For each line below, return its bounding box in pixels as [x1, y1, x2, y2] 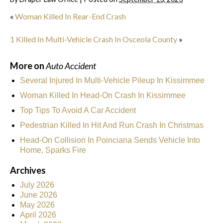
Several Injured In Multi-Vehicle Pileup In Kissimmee [20, 76, 205, 85]
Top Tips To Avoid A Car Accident [20, 106, 136, 114]
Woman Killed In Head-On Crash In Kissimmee [20, 91, 186, 100]
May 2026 [20, 200, 55, 209]
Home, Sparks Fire [20, 145, 86, 154]
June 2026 [20, 190, 57, 199]
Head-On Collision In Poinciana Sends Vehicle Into [20, 135, 200, 144]
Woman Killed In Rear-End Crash [15, 11, 126, 21]
